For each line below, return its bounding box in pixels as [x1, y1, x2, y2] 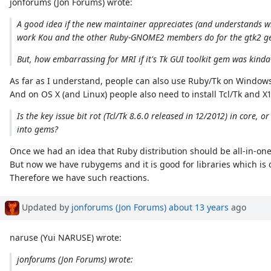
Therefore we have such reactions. [10, 172, 150, 184]
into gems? [16, 123, 58, 135]
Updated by [19, 201, 71, 213]
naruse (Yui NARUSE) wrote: [10, 232, 122, 244]
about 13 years [169, 201, 229, 213]
